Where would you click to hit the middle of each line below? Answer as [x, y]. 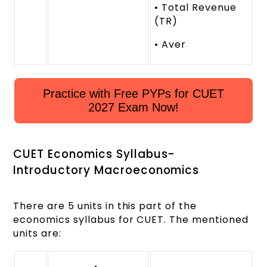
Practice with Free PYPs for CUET [133, 93]
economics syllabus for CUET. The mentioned [131, 220]
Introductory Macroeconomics [106, 170]
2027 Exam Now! [133, 107]
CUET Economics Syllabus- [94, 154]
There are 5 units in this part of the [105, 206]
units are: [37, 234]
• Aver [170, 44]
